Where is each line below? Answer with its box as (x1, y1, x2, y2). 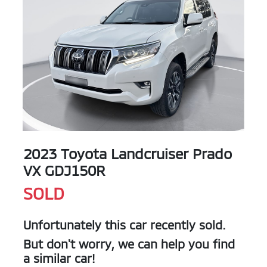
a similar (23, 251, 74, 266)
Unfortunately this (23, 218, 129, 232)
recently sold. (147, 218, 226, 232)
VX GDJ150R (23, 162, 105, 179)
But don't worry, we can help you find (23, 237, 235, 252)
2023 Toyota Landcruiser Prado (23, 145, 232, 163)
